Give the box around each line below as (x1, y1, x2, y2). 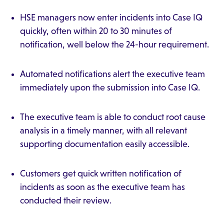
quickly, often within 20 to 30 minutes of (20, 26, 172, 36)
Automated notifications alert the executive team (20, 69, 205, 79)
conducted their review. (20, 195, 111, 205)
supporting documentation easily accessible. (20, 139, 189, 149)
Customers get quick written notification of (20, 168, 181, 178)
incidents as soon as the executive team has (20, 182, 185, 192)
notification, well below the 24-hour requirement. (20, 39, 209, 49)
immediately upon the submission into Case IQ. (20, 82, 200, 92)
